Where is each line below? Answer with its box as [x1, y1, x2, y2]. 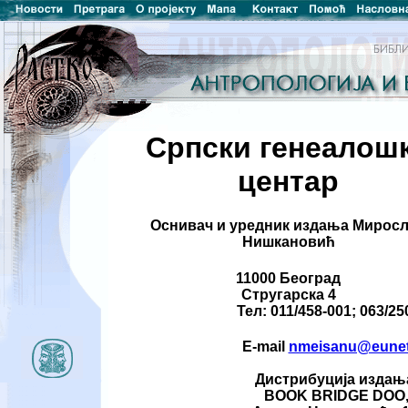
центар [238, 165, 339, 198]
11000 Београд [236, 270, 341, 286]
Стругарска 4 [240, 286, 336, 302]
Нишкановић [241, 234, 335, 250]
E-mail [241, 338, 289, 354]
